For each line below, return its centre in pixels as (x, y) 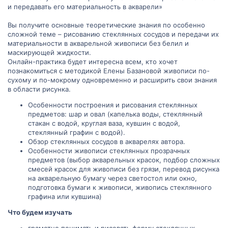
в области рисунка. (39, 89)
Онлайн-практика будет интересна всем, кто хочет (93, 61)
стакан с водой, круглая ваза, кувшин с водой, (104, 123)
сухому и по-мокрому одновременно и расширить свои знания (112, 80)
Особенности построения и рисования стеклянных (113, 105)
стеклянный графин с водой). (77, 132)
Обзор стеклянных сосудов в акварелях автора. (107, 141)
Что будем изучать (40, 212)
